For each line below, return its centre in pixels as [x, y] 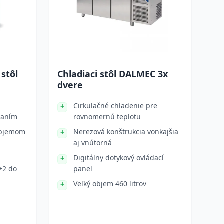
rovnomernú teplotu [107, 117]
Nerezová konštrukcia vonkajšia [126, 132]
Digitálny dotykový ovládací [119, 158]
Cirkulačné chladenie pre [115, 106]
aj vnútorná [93, 143]
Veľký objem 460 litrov [110, 184]
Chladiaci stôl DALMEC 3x [113, 74]
